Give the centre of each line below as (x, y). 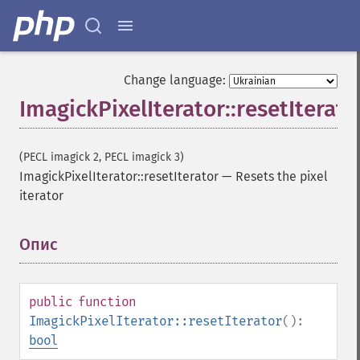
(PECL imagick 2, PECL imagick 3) (102, 157)
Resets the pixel (282, 176)
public (51, 302)
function (107, 302)
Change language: (175, 80)
